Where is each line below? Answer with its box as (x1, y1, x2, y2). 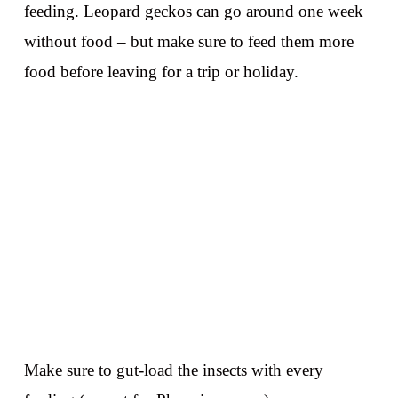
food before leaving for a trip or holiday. (23, 62, 298, 82)
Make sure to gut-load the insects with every (23, 360, 323, 379)
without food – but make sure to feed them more (23, 32, 354, 52)
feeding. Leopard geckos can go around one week (23, 2, 363, 21)
